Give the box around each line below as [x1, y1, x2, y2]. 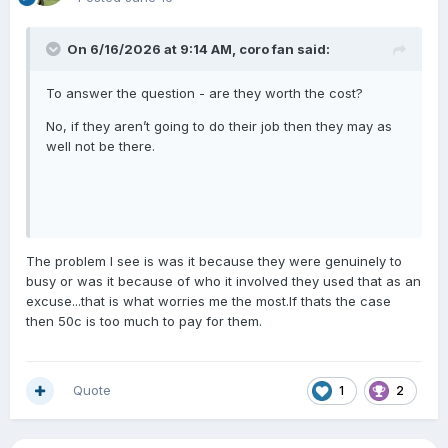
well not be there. [46, 138, 155, 155]
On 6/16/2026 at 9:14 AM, [67, 41, 239, 58]
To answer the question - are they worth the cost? [46, 85, 363, 102]
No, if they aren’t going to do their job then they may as [46, 118, 392, 135]
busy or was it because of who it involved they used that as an [26, 273, 421, 290]
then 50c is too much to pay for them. [26, 313, 262, 330]
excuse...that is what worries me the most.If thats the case [26, 293, 391, 310]
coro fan [239, 41, 294, 58]
